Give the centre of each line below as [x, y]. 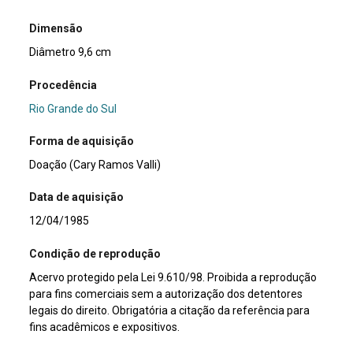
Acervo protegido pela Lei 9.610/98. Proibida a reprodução [173, 277]
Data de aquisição [77, 197]
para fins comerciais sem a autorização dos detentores [166, 294]
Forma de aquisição [82, 141]
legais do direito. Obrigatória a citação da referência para [170, 310]
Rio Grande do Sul [73, 108]
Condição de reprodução [95, 253]
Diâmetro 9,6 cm [71, 52]
